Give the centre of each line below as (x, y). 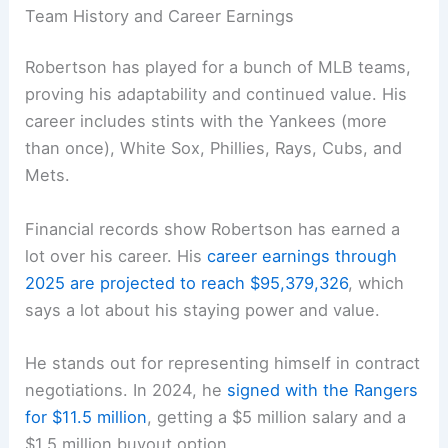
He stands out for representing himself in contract (223, 362)
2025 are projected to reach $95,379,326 (187, 282)
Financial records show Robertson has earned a (213, 228)
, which (376, 282)
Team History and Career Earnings (160, 15)
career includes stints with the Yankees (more (206, 121)
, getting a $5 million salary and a (277, 416)
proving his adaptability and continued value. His (216, 94)
